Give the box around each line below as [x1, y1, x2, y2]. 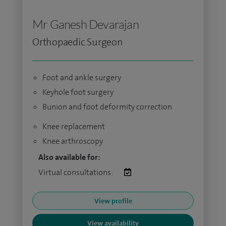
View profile [94, 196, 132, 205]
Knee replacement [42, 121, 105, 132]
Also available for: [38, 152, 100, 162]
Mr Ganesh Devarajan [32, 17, 139, 32]
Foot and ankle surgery [42, 72, 121, 83]
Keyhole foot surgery [42, 87, 114, 97]
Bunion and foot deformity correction [42, 101, 172, 112]
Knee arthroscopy [42, 136, 103, 146]
